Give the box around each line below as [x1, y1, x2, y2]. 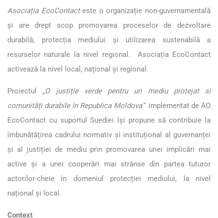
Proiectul [7, 86, 43, 95]
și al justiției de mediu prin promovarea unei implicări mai [7, 145, 211, 154]
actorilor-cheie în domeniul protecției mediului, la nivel [7, 174, 211, 183]
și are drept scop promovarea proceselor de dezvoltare [7, 20, 211, 30]
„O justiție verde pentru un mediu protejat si [42, 86, 211, 95]
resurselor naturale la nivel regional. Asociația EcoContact [7, 50, 211, 59]
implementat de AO [146, 101, 211, 110]
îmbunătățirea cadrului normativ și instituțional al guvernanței [7, 130, 211, 139]
